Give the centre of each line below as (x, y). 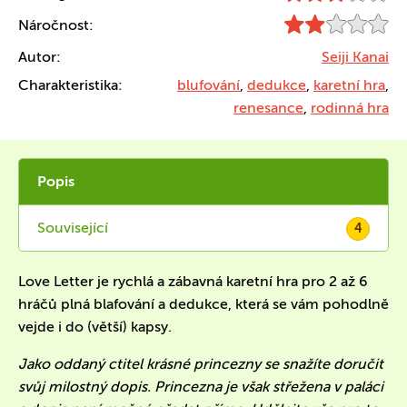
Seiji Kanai (355, 57)
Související (73, 228)
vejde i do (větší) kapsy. (95, 327)
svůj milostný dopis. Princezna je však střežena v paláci (201, 387)
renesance (268, 108)
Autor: (40, 57)
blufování (208, 85)
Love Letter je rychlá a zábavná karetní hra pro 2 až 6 (193, 281)
